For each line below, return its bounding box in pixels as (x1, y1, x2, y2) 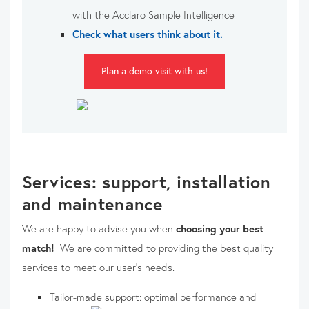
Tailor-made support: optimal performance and (49, 290, 257, 304)
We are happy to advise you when (21, 221, 176, 236)
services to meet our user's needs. (21, 260, 175, 275)
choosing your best (175, 221, 263, 236)
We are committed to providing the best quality (59, 241, 273, 255)
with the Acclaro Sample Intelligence (72, 7, 237, 21)
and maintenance (21, 192, 168, 216)
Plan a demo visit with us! (101, 64, 208, 78)
